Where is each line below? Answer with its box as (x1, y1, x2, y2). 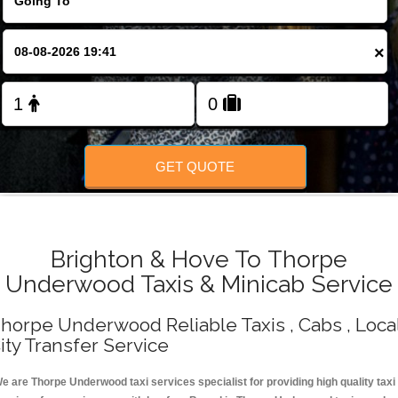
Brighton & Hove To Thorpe (51, 245, 347, 274)
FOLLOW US (167, 55, 231, 69)
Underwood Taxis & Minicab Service (5, 270, 393, 298)
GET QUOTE (155, 158, 235, 174)
